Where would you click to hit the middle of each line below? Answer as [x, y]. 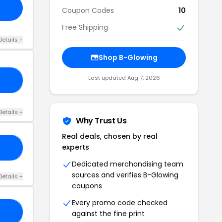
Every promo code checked [120, 202]
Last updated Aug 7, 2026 [124, 78]
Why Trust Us [101, 120]
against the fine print [108, 213]
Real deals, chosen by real [110, 136]
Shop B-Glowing [128, 57]
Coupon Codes [88, 10]
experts [76, 147]
